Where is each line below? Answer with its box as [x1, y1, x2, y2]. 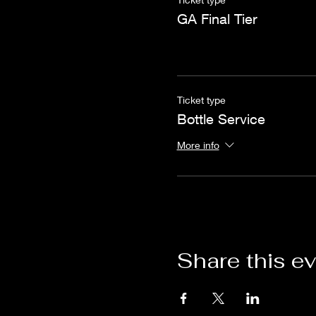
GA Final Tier [176, 11, 257, 27]
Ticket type [176, 94, 226, 106]
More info [176, 139, 219, 152]
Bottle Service [176, 111, 265, 127]
